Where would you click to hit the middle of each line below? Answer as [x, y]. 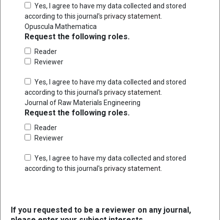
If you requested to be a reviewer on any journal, [101, 210]
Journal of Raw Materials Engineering [82, 102]
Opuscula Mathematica [61, 26]
